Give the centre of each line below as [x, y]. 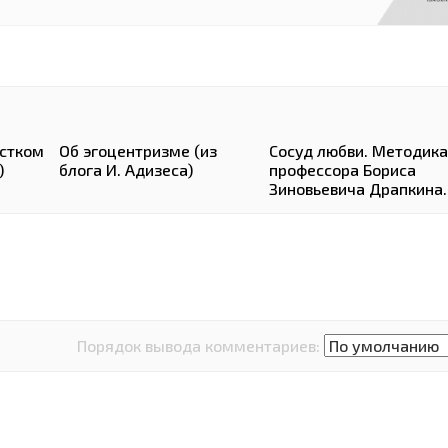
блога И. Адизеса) [126, 169]
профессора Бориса [342, 169]
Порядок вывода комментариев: [198, 345]
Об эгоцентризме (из [138, 150]
